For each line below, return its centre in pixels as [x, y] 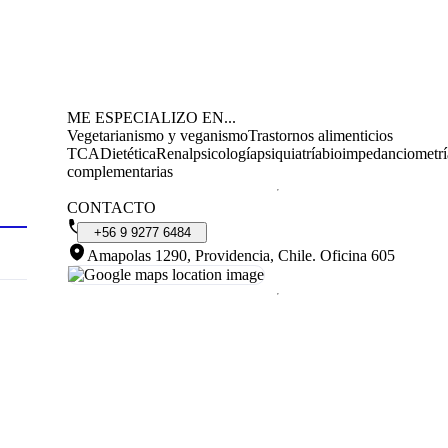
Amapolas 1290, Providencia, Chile [199, 255]
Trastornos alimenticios [320, 135]
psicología [225, 153]
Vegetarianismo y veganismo [157, 135]
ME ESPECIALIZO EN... [151, 117]
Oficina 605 [357, 255]
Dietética [128, 153]
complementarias [120, 171]
